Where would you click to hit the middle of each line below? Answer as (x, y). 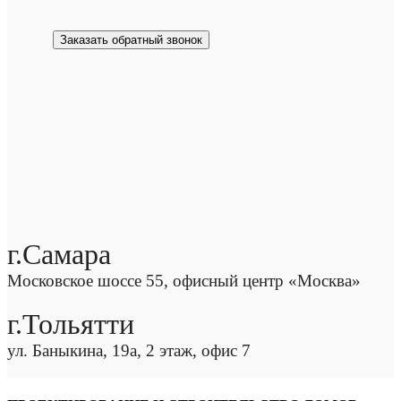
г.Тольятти (71, 324)
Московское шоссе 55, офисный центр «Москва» (184, 281)
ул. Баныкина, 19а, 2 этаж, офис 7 (129, 351)
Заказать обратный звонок (131, 40)
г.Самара (59, 255)
